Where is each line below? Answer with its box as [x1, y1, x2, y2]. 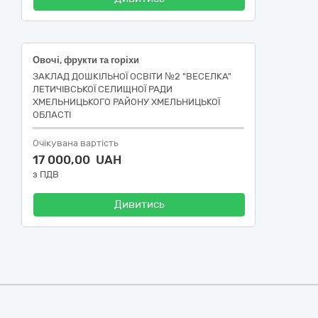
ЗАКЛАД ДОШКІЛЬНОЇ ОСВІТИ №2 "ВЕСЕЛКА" [33, 71, 231, 82]
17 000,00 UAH [33, 153, 121, 167]
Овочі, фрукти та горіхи [33, 55, 139, 65]
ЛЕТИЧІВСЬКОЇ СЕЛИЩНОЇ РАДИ [33, 84, 172, 94]
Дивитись [114, 198, 165, 211]
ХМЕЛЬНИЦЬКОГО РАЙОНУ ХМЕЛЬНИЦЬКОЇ [33, 97, 220, 107]
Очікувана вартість [33, 138, 119, 148]
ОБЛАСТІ [33, 109, 71, 120]
